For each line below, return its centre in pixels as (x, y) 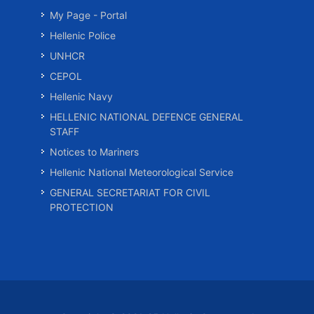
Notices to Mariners (94, 152)
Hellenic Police (83, 35)
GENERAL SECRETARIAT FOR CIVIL (130, 192)
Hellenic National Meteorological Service (142, 172)
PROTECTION (82, 207)
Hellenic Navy (81, 96)
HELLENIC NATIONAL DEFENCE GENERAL (146, 117)
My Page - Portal (88, 15)
